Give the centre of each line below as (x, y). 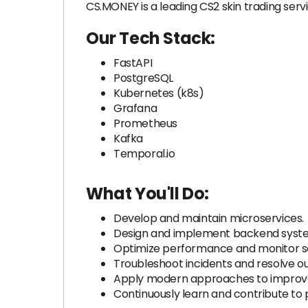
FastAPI (133, 63)
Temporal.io (144, 154)
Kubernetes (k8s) (159, 93)
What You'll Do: (147, 194)
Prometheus (145, 123)
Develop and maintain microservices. (209, 218)
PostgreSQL (143, 78)
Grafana (135, 108)
